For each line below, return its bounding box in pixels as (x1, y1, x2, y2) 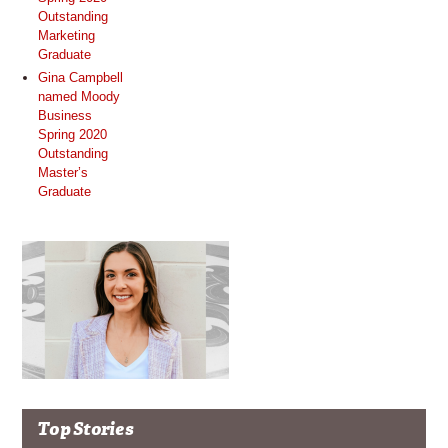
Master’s (37, 164, 88, 180)
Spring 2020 (37, 126, 107, 142)
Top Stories (37, 417, 133, 440)
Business (37, 107, 92, 123)
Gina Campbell (37, 69, 123, 85)
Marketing (37, 27, 95, 43)
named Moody (37, 88, 120, 104)
